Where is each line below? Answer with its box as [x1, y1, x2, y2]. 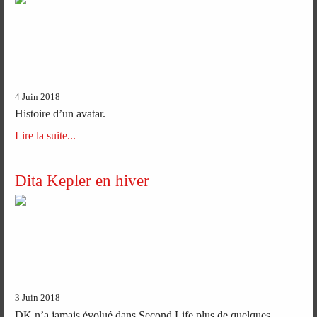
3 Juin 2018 [15, 293, 61, 304]
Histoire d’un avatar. [15, 107, 106, 120]
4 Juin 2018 [15, 91, 61, 102]
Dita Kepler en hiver [15, 171, 150, 190]
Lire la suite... [15, 129, 76, 142]
